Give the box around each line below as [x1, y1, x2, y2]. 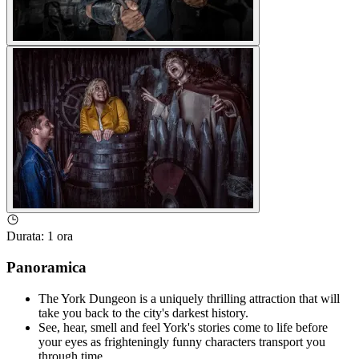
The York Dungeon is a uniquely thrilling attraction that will [38, 291, 340, 305]
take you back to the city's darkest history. [38, 305, 248, 320]
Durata [6, 229, 41, 244]
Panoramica [6, 258, 87, 276]
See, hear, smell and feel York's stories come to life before [38, 320, 328, 334]
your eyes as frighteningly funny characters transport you [38, 334, 325, 349]
